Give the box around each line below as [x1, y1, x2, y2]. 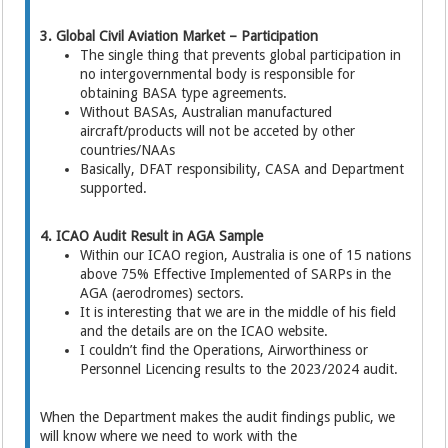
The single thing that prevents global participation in [80, 47, 402, 63]
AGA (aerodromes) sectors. [80, 285, 245, 301]
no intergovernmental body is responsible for [80, 66, 356, 82]
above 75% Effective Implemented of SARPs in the [80, 266, 392, 282]
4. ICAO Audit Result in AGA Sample [40, 228, 264, 244]
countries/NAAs [80, 142, 176, 158]
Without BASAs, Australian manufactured [80, 104, 333, 120]
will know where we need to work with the [40, 428, 298, 444]
